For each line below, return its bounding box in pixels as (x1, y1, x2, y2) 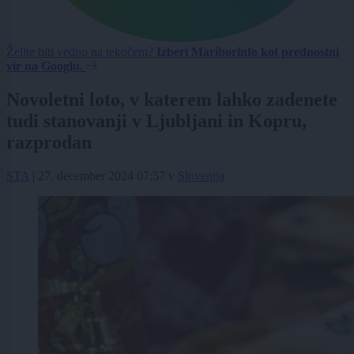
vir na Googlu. (6, 59, 83, 73)
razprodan (6, 132, 92, 153)
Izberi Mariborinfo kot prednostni (156, 45, 339, 59)
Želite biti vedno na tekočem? (6, 45, 156, 59)
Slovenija (178, 169, 224, 183)
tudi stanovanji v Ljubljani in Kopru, (6, 111, 307, 132)
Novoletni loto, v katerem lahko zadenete (6, 89, 337, 111)
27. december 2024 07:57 (38, 169, 165, 183)
